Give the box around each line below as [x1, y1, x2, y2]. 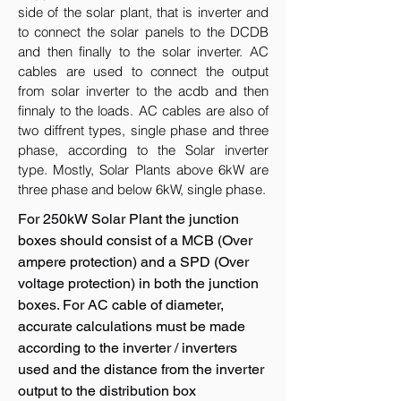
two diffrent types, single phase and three [18, 122, 269, 139]
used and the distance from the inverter [18, 361, 264, 378]
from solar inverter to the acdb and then [18, 82, 269, 99]
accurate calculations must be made [18, 318, 245, 335]
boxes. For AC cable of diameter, [18, 296, 224, 313]
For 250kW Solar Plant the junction [18, 210, 239, 227]
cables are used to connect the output [18, 63, 269, 80]
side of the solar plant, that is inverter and [18, 4, 269, 21]
